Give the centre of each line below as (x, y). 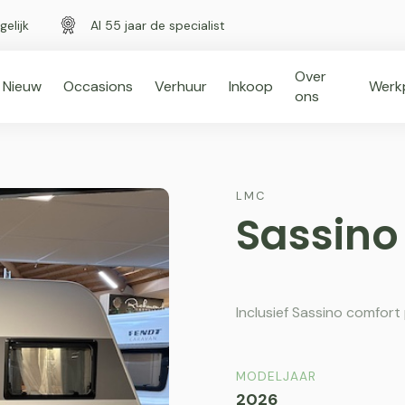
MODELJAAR (276, 377)
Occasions (98, 86)
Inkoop (250, 86)
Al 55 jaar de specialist (158, 25)
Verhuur (180, 86)
